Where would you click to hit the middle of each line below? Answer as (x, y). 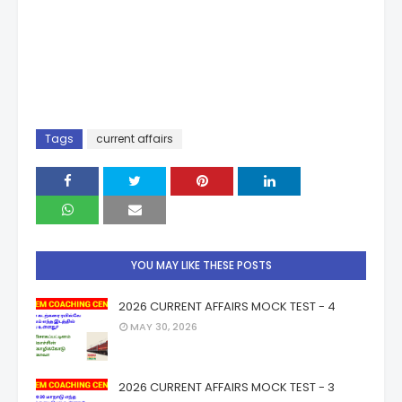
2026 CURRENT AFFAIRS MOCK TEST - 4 (227, 306)
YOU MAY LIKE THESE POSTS (201, 265)
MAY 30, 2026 (164, 327)
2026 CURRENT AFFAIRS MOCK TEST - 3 (227, 387)
